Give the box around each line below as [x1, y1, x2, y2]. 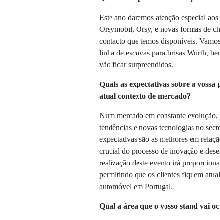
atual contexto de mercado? [99, 92, 191, 101]
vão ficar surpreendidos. [99, 60, 173, 69]
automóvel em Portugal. [99, 182, 173, 191]
